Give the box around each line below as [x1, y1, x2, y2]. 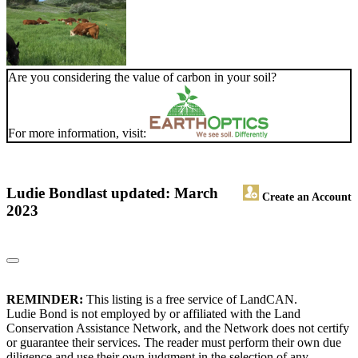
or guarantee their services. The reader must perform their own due [6, 336, 341, 350]
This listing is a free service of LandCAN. [83, 292, 297, 307]
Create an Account [259, 190, 352, 204]
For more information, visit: [8, 126, 149, 141]
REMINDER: [6, 292, 83, 307]
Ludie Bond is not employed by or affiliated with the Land [6, 307, 300, 321]
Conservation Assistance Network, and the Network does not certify [6, 321, 349, 336]
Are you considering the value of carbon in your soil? [8, 70, 276, 85]
